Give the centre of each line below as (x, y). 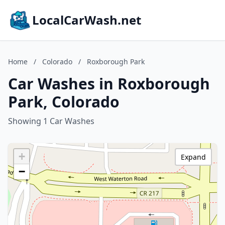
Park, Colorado (64, 102)
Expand (193, 157)
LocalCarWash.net (87, 20)
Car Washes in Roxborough (109, 84)
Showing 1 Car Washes (51, 121)
